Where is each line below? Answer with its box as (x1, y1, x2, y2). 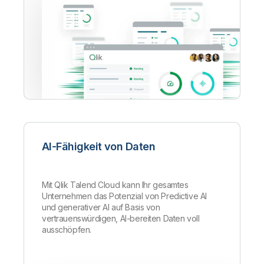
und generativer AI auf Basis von (42, 202, 160, 213)
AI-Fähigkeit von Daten (42, 140, 156, 153)
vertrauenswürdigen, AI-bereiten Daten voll (42, 213, 200, 224)
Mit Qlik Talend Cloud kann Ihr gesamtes (42, 180, 189, 190)
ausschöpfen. (42, 225, 91, 235)
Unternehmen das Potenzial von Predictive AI (42, 191, 207, 202)
